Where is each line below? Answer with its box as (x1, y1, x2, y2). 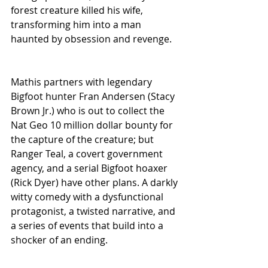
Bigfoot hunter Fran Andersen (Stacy (11, 90, 177, 103)
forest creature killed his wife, (11, 4, 145, 17)
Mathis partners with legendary (11, 75, 154, 89)
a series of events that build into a (11, 219, 166, 233)
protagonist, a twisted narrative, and (11, 205, 178, 218)
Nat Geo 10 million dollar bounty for (11, 118, 175, 132)
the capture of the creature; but (11, 133, 156, 147)
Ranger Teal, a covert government (11, 147, 165, 161)
